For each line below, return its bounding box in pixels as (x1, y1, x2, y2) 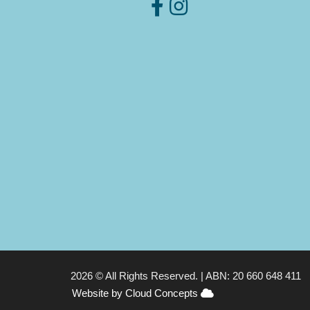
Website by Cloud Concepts (72, 287, 201, 299)
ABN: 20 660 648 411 (206, 270, 301, 282)
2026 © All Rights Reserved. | (71, 270, 206, 282)
